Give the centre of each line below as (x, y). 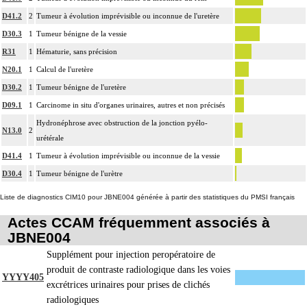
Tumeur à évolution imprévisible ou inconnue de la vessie (128, 156)
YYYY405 (23, 278)
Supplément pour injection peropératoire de (131, 255)
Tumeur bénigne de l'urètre (79, 174)
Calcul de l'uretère (65, 70)
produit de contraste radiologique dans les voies (138, 270)
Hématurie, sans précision (77, 52)
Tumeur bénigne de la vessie (82, 34)
